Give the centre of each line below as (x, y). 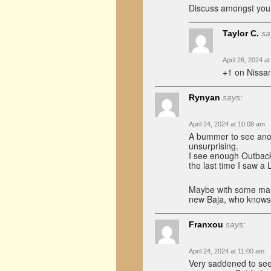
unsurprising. (214, 146)
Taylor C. (241, 33)
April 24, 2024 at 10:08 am (227, 124)
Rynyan (204, 97)
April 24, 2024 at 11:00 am (227, 251)
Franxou (206, 224)
